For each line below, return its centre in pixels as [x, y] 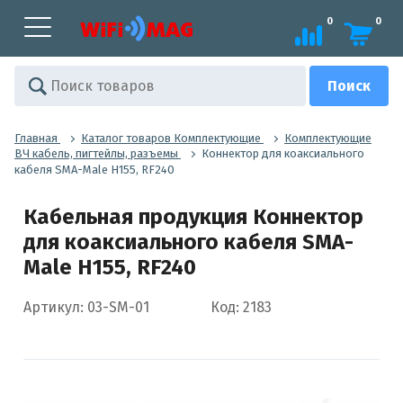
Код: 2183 [241, 307]
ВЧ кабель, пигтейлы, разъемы [96, 154]
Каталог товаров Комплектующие [171, 138]
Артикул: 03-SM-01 [86, 307]
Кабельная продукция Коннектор [193, 216]
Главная [36, 138]
